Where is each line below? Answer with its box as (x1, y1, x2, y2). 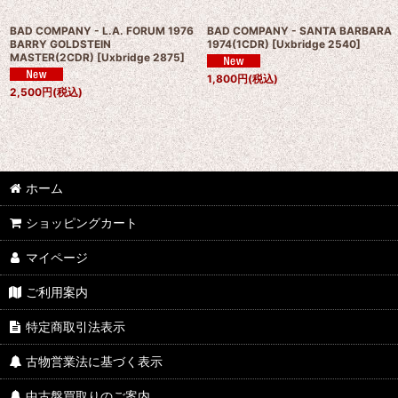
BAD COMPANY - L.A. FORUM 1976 (10, 24, 194, 37)
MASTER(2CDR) (10, 51, 94, 64)
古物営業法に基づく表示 (26, 354, 163, 370)
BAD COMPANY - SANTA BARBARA (207, 24, 393, 37)
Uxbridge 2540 (276, 37, 357, 51)
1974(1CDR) (207, 37, 270, 51)
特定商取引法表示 (26, 319, 126, 335)
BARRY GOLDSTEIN (10, 37, 111, 51)
